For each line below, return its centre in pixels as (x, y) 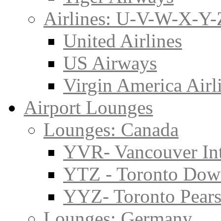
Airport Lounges (88, 107)
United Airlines (123, 41)
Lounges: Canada (111, 129)
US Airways (110, 63)
